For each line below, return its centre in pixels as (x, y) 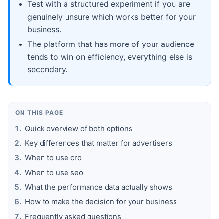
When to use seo (54, 172)
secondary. (47, 69)
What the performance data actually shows (99, 187)
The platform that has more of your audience (111, 44)
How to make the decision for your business (101, 201)
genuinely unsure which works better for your (111, 16)
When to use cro (53, 157)
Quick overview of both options (79, 128)
